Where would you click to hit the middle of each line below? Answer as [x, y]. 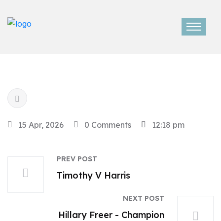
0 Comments [108, 125]
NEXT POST [144, 198]
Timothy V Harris [93, 175]
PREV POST [77, 159]
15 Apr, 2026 [41, 125]
